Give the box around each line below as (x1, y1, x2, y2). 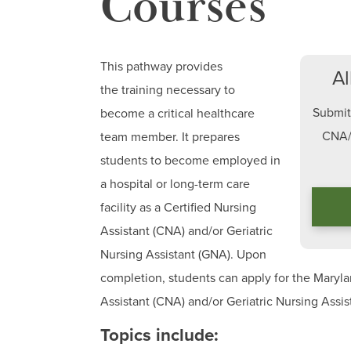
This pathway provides (100, 59, 223, 74)
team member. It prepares (100, 129, 240, 145)
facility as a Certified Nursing (100, 200, 256, 215)
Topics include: (100, 324, 219, 346)
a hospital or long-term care (100, 176, 250, 192)
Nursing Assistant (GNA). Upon (100, 247, 266, 262)
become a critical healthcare (100, 106, 255, 121)
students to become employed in (100, 153, 280, 168)
